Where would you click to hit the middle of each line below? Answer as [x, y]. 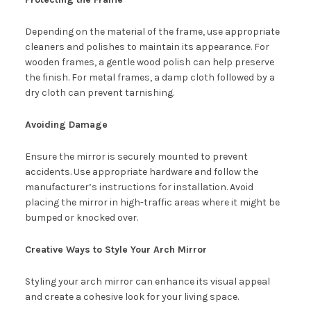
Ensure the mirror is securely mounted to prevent [136, 157]
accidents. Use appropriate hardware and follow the [141, 172]
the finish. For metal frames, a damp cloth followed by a [150, 78]
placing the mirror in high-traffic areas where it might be [152, 203]
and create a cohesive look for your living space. [132, 297]
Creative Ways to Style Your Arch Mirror [116, 250]
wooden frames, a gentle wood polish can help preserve [149, 62]
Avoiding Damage [66, 125]
